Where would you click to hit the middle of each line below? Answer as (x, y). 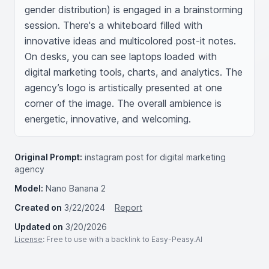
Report (128, 207)
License (29, 239)
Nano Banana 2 (76, 188)
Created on (38, 207)
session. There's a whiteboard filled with (113, 25)
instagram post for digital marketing (155, 157)
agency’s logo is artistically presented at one (123, 88)
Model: (29, 188)
